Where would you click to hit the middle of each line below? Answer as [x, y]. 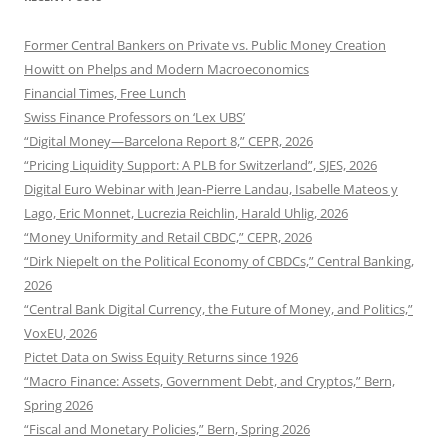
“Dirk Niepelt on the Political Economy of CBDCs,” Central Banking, [219, 261]
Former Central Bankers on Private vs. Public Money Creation [205, 45]
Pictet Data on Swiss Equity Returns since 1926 [161, 357]
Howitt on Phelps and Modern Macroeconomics [166, 69]
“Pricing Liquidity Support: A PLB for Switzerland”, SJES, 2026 [200, 165]
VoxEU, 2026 [60, 333]
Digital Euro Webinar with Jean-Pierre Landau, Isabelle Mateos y [211, 189]
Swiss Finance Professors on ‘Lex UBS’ [134, 117]
